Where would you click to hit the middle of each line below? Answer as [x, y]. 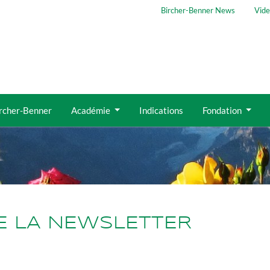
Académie [91, 110]
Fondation [223, 110]
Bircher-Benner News [198, 10]
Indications [161, 110]
